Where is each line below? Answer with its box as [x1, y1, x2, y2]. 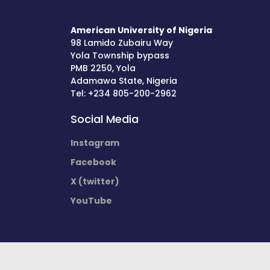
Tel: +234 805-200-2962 [71, 87, 177, 99]
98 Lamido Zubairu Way [71, 37, 173, 49]
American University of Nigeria [71, 24, 212, 36]
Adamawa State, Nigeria [71, 75, 177, 87]
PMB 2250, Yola [71, 62, 136, 74]
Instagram [71, 137, 119, 149]
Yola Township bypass [71, 49, 169, 61]
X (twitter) [71, 175, 119, 187]
